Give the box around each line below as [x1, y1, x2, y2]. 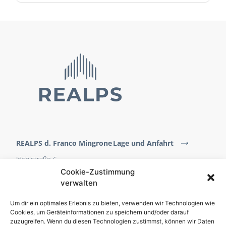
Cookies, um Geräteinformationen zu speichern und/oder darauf [10, 208, 189, 216]
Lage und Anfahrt [113, 138, 174, 148]
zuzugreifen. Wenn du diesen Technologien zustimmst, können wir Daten [10, 217, 214, 225]
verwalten [61, 178, 97, 188]
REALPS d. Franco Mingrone [16, 138, 112, 148]
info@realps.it [16, 192, 59, 202]
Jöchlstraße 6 [16, 154, 57, 164]
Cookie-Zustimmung [61, 167, 135, 177]
